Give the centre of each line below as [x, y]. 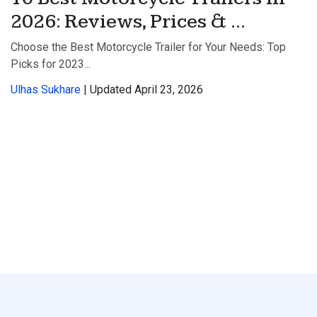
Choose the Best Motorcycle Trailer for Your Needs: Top [148, 47]
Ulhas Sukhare [46, 90]
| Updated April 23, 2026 [142, 90]
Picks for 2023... [51, 64]
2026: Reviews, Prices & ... [128, 22]
